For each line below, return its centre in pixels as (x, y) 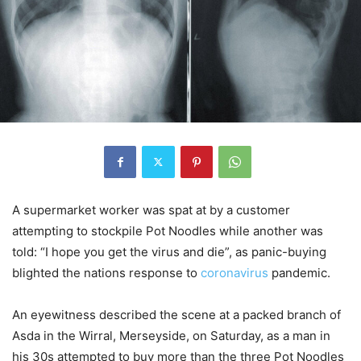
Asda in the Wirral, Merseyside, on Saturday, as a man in (171, 335)
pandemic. (299, 272)
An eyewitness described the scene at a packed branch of (176, 314)
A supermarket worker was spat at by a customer (151, 210)
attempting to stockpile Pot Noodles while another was (168, 230)
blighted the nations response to (106, 272)
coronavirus (234, 272)
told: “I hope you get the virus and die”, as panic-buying (169, 251)
